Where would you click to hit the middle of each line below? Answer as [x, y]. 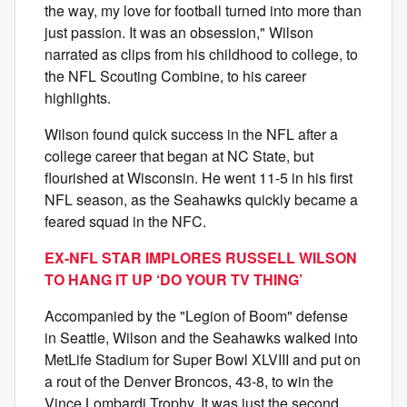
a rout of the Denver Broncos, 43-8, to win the [189, 381]
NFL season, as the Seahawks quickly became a [201, 199]
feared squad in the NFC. [127, 221]
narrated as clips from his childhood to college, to [201, 54]
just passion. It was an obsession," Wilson [179, 32]
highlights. [79, 97]
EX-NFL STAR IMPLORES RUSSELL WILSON [201, 257]
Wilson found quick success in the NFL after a [191, 134]
